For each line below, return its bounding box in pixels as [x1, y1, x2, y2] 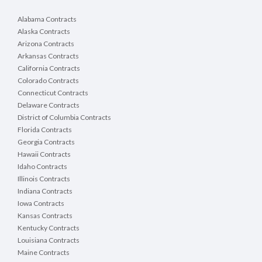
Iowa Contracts [18, 199, 64, 208]
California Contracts [18, 64, 80, 73]
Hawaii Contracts [18, 150, 71, 159]
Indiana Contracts [18, 187, 73, 196]
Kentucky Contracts [18, 223, 80, 233]
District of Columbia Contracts [18, 113, 111, 122]
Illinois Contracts [18, 174, 70, 184]
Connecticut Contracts [18, 88, 88, 98]
